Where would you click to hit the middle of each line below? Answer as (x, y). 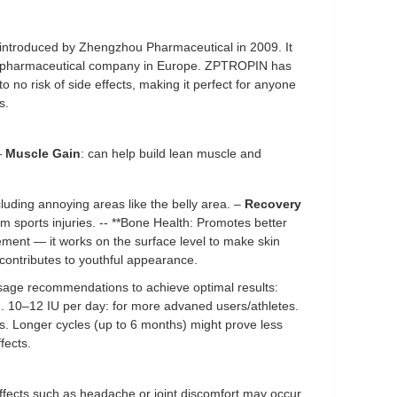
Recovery (273, 204)
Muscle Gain (43, 153)
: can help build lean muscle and (171, 153)
